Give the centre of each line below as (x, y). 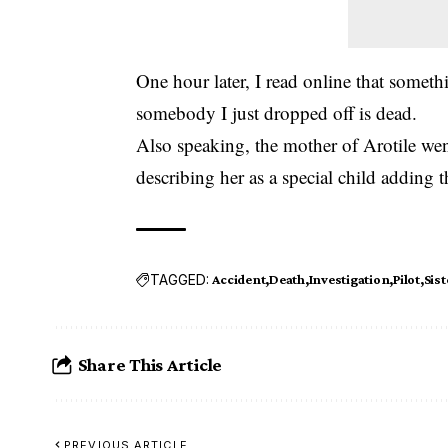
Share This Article (150, 364)
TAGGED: (180, 279)
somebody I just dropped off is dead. (277, 113)
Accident (239, 279)
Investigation (349, 279)
